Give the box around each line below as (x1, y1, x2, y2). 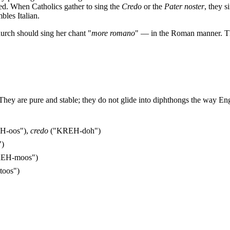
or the (142, 2, 164, 11)
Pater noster (164, 2, 204, 11)
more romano (91, 28, 135, 37)
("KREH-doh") (48, 126, 101, 135)
